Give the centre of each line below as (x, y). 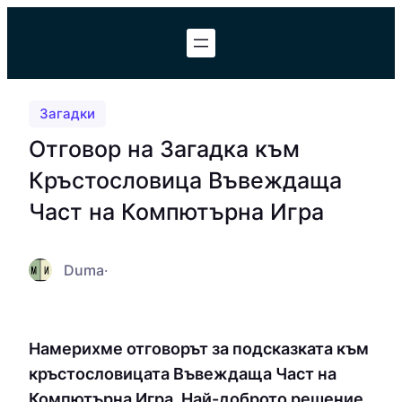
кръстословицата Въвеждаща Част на (183, 373)
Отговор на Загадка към (164, 149)
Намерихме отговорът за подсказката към (199, 348)
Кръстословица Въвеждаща (185, 180)
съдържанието (66, 44)
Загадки (67, 114)
